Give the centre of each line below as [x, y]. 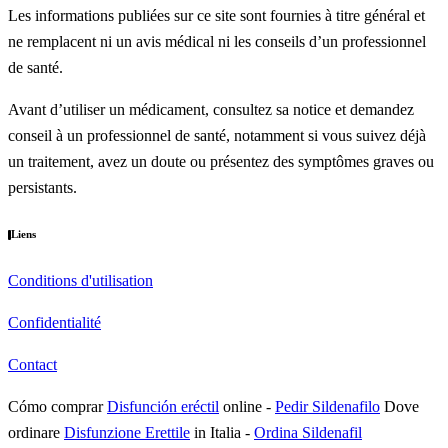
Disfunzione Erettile [127, 433]
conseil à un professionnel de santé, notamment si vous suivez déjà [217, 136]
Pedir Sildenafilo [327, 407]
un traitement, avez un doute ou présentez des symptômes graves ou [221, 162]
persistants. [42, 188]
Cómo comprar [57, 407]
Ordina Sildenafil [308, 433]
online [240, 407]
